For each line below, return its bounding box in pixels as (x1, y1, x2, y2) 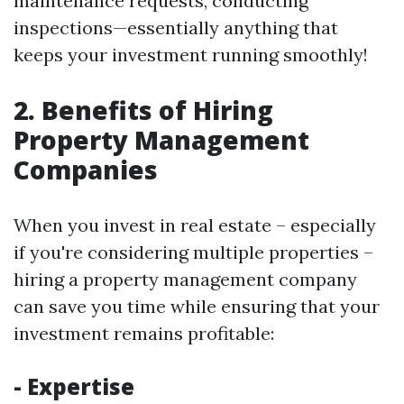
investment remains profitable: (14, 322, 274, 344)
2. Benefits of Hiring (14, 93, 273, 127)
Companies (14, 152, 158, 187)
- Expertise (14, 372, 134, 401)
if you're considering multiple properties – (14, 241, 373, 263)
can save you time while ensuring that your (14, 295, 380, 317)
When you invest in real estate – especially (14, 214, 376, 236)
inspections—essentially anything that (14, 16, 338, 39)
